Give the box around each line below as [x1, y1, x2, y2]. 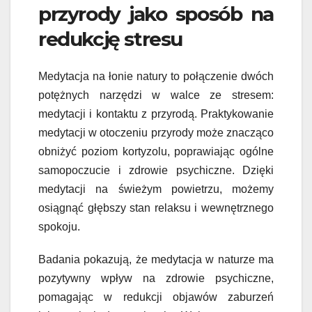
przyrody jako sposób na [38, 1, 274, 26]
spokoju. [38, 221, 80, 233]
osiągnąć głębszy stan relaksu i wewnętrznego [38, 202, 274, 214]
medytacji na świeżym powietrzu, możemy [38, 183, 274, 196]
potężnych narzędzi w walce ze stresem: [38, 89, 274, 102]
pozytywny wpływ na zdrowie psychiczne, [38, 272, 274, 285]
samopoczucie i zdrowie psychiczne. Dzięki [38, 164, 274, 177]
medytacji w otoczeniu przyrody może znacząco [38, 127, 274, 139]
